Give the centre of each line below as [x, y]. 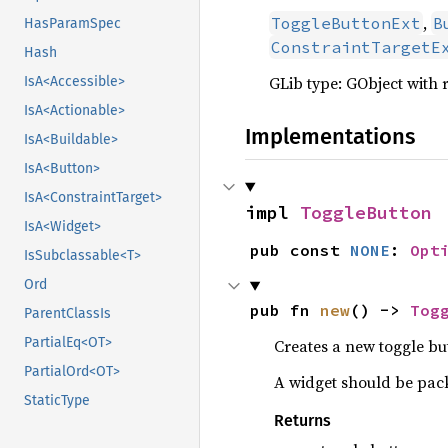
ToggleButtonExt [346, 22]
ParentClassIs [67, 314]
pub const [299, 249]
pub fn [284, 309]
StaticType [57, 401]
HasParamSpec [72, 24]
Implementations [330, 136]
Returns [302, 420]
